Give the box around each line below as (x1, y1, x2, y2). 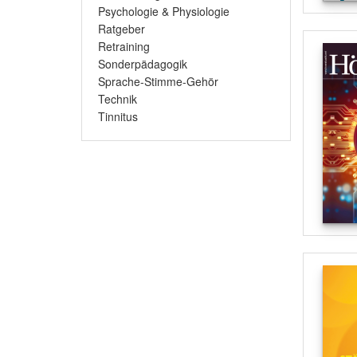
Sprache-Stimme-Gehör (98, 73, 218, 89)
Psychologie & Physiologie (98, 3, 229, 19)
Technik (98, 91, 137, 107)
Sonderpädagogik (98, 56, 187, 72)
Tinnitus (98, 108, 138, 124)
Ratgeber (98, 21, 145, 37)
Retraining (98, 38, 150, 54)
